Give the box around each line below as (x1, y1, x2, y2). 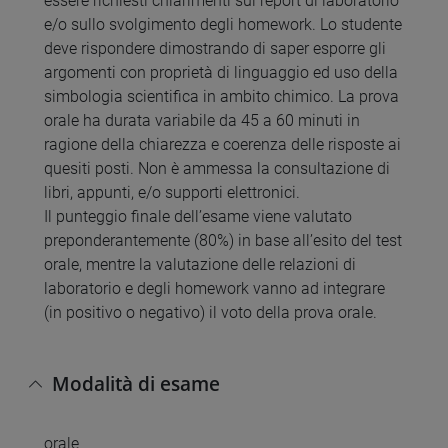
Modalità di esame (52, 369, 220, 397)
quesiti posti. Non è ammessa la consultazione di (44, 159, 390, 179)
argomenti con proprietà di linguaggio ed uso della (44, 63, 398, 83)
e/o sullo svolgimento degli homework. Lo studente (44, 15, 402, 35)
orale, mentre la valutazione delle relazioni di (44, 255, 356, 275)
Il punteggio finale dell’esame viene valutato (44, 207, 352, 227)
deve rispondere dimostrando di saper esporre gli (44, 39, 386, 59)
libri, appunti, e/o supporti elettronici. (44, 183, 300, 203)
